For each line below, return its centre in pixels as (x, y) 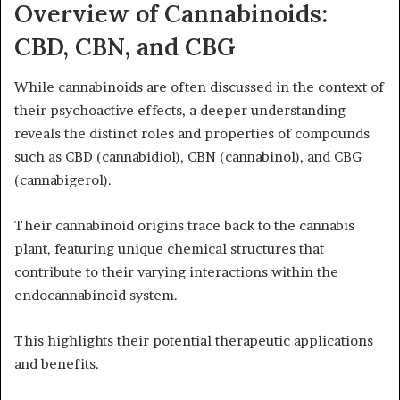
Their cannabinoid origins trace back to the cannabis (184, 225)
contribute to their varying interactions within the (176, 271)
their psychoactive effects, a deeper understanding (180, 110)
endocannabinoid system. (96, 295)
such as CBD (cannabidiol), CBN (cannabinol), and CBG (188, 156)
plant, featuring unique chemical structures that (169, 248)
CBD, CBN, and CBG (125, 47)
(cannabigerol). (63, 179)
